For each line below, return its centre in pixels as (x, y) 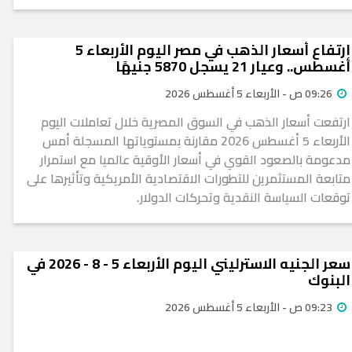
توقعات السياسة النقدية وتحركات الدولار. (244, 198)
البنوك (329, 280)
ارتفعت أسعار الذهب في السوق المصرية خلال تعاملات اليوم (196, 122)
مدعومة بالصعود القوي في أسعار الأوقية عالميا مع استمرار (195, 160)
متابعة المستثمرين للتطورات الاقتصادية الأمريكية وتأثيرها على (189, 179)
